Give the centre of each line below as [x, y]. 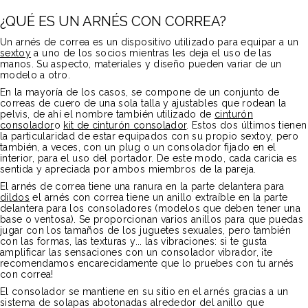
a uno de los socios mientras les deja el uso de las [152, 53]
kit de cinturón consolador [125, 125]
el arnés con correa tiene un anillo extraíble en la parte [159, 197]
